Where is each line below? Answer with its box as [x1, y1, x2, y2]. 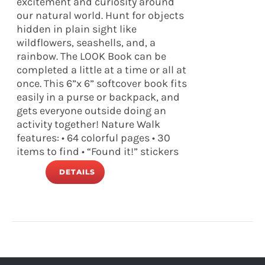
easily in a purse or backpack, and [17, 91, 180, 104]
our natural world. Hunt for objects [17, 9, 185, 22]
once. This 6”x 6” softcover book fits [17, 77, 188, 90]
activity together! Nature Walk [17, 118, 161, 131]
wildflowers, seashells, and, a [17, 36, 156, 49]
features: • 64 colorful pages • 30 [17, 131, 171, 144]
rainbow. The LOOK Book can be [17, 50, 167, 63]
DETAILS [59, 167, 95, 176]
